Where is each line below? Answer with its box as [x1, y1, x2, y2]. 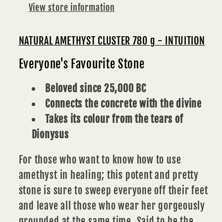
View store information [28, 2, 115, 14]
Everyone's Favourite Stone [18, 56, 145, 71]
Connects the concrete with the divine [45, 98, 202, 111]
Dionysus [31, 128, 69, 141]
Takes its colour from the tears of [45, 113, 183, 126]
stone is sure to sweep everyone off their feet [18, 184, 208, 197]
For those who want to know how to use [18, 153, 181, 166]
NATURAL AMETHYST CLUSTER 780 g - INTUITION [18, 35, 205, 48]
